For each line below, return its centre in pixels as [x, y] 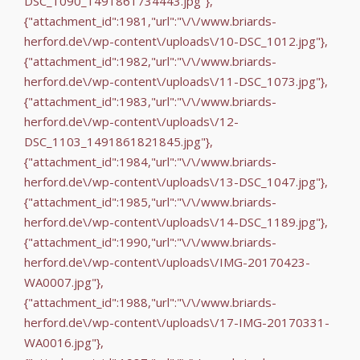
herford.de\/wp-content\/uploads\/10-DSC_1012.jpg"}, [176, 41]
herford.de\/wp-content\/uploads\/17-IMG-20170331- [177, 322]
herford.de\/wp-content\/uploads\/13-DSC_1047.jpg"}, [176, 181]
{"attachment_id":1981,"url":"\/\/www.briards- [150, 20]
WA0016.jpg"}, [64, 342]
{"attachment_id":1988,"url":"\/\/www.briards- [150, 302]
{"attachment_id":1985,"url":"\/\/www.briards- [150, 201]
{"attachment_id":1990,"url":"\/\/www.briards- [150, 241]
